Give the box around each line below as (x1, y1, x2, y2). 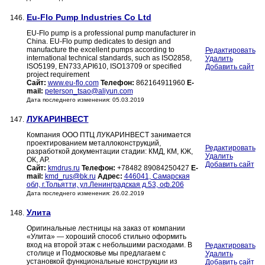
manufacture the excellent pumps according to (26, 46, 174, 54)
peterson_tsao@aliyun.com (44, 87, 133, 96)
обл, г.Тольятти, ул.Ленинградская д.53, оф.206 (26, 180, 184, 189)
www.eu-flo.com (47, 79, 99, 88)
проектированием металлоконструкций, (26, 139, 161, 148)
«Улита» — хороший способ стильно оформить (26, 232, 186, 241)
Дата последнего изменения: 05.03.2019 (26, 96, 144, 104)
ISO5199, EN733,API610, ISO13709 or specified (26, 62, 182, 71)
